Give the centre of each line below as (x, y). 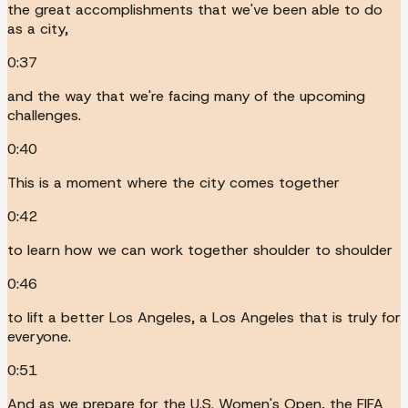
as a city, (38, 28)
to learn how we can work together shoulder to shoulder (200, 250)
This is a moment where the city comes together (173, 182)
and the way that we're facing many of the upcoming (186, 96)
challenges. (44, 115)
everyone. (39, 336)
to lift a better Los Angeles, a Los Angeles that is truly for (204, 317)
